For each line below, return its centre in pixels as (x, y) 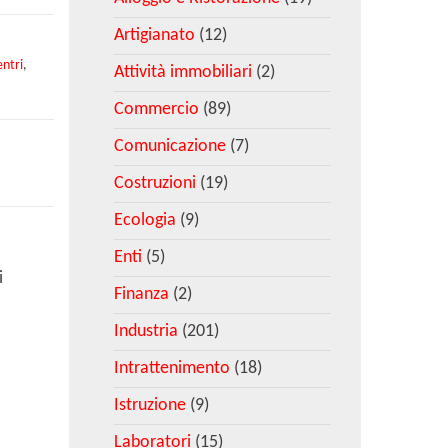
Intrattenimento (171, 368)
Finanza (141, 294)
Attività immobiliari (182, 72)
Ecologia (144, 220)
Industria (145, 331)
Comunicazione (169, 146)
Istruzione (149, 405)
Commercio (156, 109)
